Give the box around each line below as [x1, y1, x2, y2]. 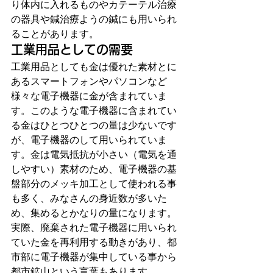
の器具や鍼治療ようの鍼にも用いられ [11, 13, 177, 24]
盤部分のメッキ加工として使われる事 [11, 178, 177, 189]
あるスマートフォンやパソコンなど [11, 76, 167, 87]
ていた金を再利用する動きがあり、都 [11, 236, 177, 247]
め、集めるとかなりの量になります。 [11, 207, 177, 218]
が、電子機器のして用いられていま [11, 134, 167, 145]
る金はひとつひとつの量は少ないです [11, 119, 177, 130]
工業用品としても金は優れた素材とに [11, 61, 177, 72]
